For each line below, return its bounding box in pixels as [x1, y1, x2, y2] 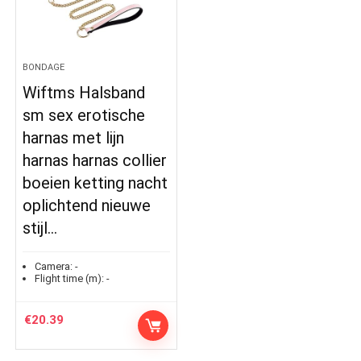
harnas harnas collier [23, 151, 168, 171]
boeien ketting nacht [23, 173, 168, 193]
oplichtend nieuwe [23, 196, 151, 216]
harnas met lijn [23, 128, 125, 148]
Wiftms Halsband [23, 83, 146, 103]
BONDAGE [23, 62, 65, 73]
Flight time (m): [35, 272, 105, 285]
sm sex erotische [23, 106, 146, 126]
